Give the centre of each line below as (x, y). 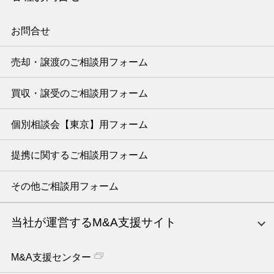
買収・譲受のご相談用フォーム (79, 93)
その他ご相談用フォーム (65, 187)
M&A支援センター (51, 257)
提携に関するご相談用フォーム (79, 155)
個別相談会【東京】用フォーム (79, 124)
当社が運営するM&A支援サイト (93, 222)
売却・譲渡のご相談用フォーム (79, 62)
